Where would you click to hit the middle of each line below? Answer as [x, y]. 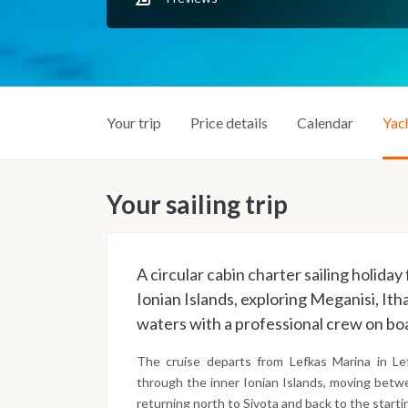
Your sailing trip [197, 204]
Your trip [134, 122]
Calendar [325, 122]
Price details [229, 122]
